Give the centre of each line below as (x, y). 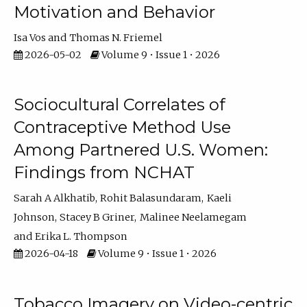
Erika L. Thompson (82, 237)
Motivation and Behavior (114, 12)
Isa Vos (29, 37)
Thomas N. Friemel (116, 37)
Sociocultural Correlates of (119, 105)
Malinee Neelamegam (193, 218)
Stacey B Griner (97, 218)
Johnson (34, 218)
